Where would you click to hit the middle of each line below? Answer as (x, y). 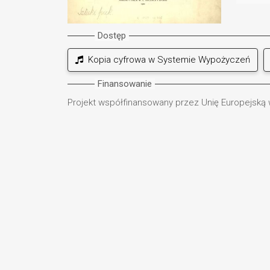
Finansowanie (125, 83)
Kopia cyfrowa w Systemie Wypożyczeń (167, 59)
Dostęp (112, 35)
